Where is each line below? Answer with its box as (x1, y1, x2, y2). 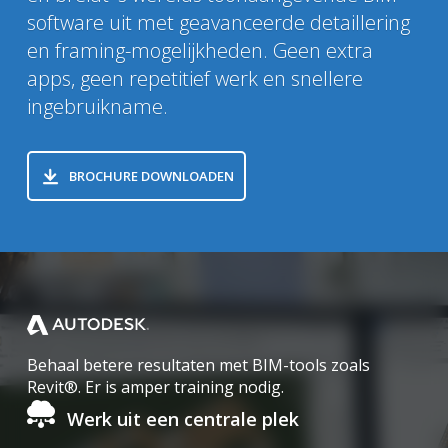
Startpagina (20, 263, 123, 288)
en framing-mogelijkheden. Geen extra (26, 37, 373, 64)
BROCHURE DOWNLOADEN (68, 167, 234, 185)
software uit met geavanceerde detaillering (26, 9, 410, 36)
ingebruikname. (26, 93, 168, 120)
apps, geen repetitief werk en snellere (26, 65, 363, 92)
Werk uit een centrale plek (66, 407, 299, 431)
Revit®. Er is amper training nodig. (26, 376, 284, 398)
